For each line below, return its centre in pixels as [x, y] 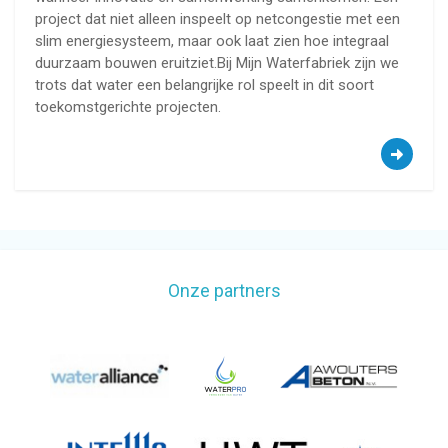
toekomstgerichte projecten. [128, 107]
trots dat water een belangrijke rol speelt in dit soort [204, 85]
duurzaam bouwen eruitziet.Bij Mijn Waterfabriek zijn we [217, 63]
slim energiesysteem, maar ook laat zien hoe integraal [212, 41]
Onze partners [224, 291]
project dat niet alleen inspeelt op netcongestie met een [217, 19]
